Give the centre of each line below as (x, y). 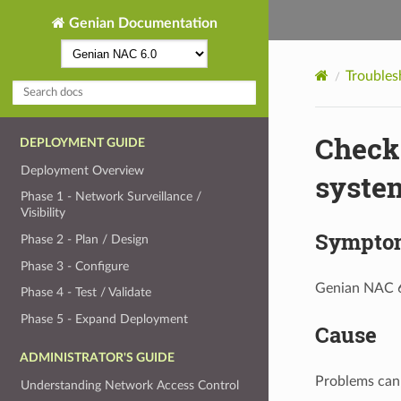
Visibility (43, 213)
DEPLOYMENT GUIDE (82, 143)
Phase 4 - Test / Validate (86, 293)
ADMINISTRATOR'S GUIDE (97, 358)
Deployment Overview (83, 170)
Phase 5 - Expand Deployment (105, 319)
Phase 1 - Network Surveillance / (111, 197)
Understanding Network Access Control (130, 385)
